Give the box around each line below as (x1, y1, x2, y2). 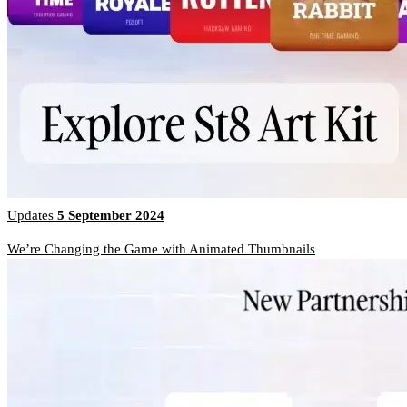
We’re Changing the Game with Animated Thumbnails (7, 242, 315, 257)
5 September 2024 (57, 208, 164, 223)
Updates (7, 208, 57, 223)
